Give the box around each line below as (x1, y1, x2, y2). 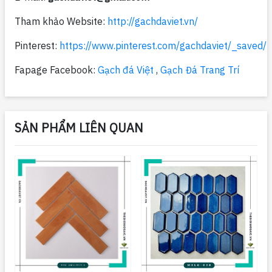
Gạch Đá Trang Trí (160, 64, 239, 76)
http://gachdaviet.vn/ (107, 15, 198, 28)
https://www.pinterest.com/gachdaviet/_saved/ (59, 39, 267, 52)
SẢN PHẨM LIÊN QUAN (15, 120, 143, 137)
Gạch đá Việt (98, 64, 154, 76)
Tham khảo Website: (15, 15, 107, 28)
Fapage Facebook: (15, 64, 98, 76)
